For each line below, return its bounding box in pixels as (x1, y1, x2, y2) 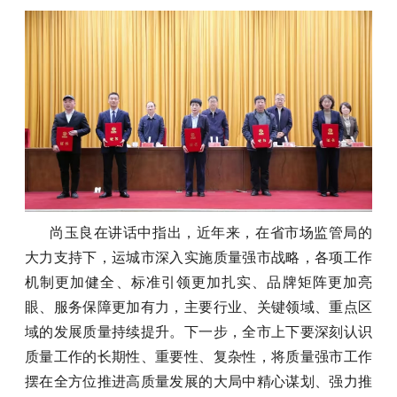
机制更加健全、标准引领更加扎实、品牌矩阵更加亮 (25, 274, 372, 290)
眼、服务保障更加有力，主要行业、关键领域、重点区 (25, 299, 372, 315)
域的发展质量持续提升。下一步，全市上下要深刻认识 (25, 323, 372, 339)
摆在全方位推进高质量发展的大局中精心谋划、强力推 (25, 373, 372, 389)
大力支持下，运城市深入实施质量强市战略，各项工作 (25, 249, 372, 265)
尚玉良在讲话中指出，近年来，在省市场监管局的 (50, 224, 372, 240)
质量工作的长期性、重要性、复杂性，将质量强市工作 (25, 348, 372, 364)
